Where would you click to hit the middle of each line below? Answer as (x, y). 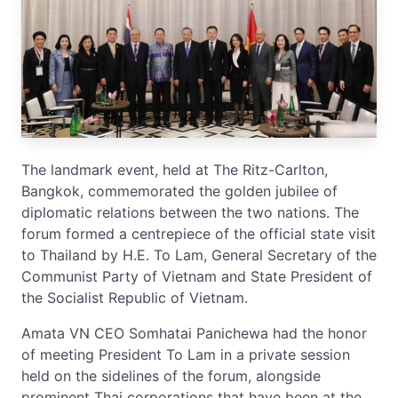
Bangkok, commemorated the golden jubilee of (179, 191)
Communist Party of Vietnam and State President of (197, 276)
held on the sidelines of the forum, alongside (171, 375)
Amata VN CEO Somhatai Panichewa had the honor (194, 333)
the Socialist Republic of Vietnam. (135, 297)
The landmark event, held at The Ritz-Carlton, (175, 169)
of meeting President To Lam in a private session (186, 354)
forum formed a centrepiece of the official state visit (199, 233)
